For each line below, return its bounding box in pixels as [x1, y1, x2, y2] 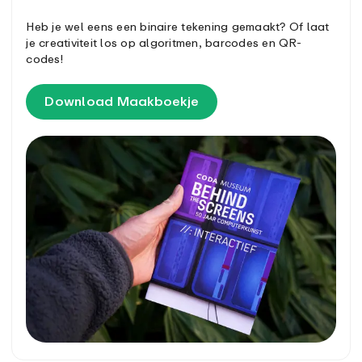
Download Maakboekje [44, 92, 200, 109]
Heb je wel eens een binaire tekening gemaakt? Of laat [26, 19, 330, 33]
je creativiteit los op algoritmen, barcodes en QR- [26, 35, 301, 49]
